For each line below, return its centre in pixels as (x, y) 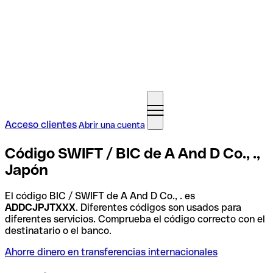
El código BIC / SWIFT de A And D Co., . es (100, 196)
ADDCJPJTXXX (40, 207)
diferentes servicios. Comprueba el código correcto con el (135, 219)
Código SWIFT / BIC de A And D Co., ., (133, 153)
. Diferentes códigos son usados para (158, 207)
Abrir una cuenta (112, 125)
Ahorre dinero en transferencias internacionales (111, 252)
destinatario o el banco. (58, 230)
